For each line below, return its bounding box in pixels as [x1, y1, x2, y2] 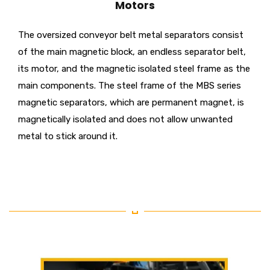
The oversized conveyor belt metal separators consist [18, 30, 243, 41]
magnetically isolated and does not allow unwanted [18, 114, 233, 125]
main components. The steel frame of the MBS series [18, 80, 241, 92]
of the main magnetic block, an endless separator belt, [18, 46, 246, 58]
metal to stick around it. [18, 131, 118, 142]
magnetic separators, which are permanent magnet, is [18, 97, 244, 108]
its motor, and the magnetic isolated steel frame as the [18, 63, 250, 75]
